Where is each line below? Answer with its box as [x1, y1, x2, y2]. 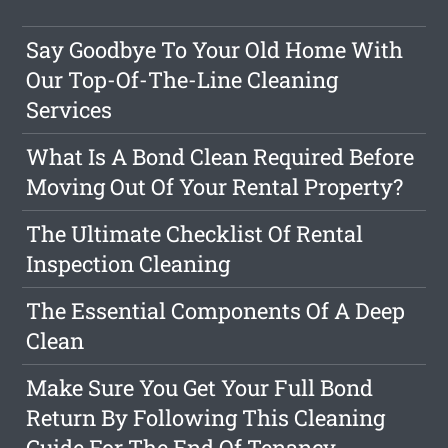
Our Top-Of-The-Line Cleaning [26, 65, 339, 95]
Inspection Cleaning [26, 249, 231, 279]
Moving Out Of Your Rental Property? [26, 172, 404, 202]
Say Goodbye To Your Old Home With [26, 35, 404, 65]
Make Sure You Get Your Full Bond [26, 373, 374, 403]
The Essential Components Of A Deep [26, 296, 406, 326]
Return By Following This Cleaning [26, 403, 386, 433]
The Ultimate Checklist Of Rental [26, 219, 364, 249]
